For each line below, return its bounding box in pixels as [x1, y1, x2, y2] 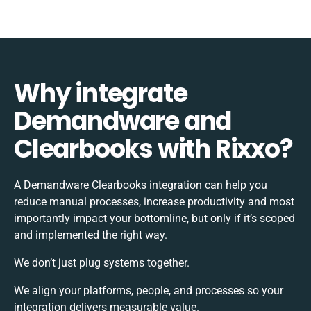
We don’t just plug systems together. [14, 255, 190, 269]
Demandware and [14, 103, 232, 139]
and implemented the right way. [14, 228, 167, 242]
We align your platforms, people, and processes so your [14, 283, 283, 297]
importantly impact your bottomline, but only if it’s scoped [14, 211, 295, 225]
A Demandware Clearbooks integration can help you [14, 178, 267, 192]
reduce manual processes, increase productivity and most [14, 194, 294, 208]
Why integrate [14, 75, 187, 111]
